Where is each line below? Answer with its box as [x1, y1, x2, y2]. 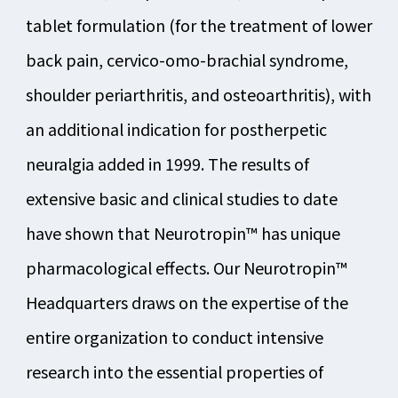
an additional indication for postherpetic [25, 117, 327, 141]
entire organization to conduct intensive [25, 325, 323, 349]
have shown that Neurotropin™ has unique [25, 221, 340, 245]
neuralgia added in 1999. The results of [25, 152, 309, 176]
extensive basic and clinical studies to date [25, 187, 338, 211]
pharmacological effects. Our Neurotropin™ [25, 256, 347, 280]
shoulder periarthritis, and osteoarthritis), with [25, 83, 371, 107]
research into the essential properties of [25, 360, 323, 384]
